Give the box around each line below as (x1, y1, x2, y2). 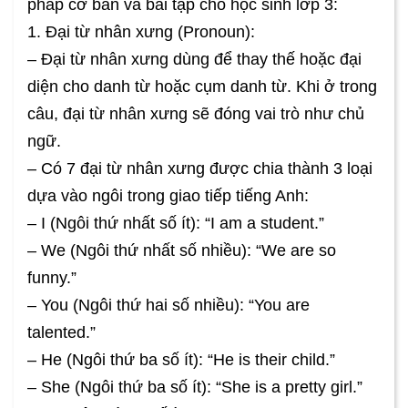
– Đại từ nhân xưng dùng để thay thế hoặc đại (27, 49, 362, 68)
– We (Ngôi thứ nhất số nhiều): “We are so (27, 240, 336, 260)
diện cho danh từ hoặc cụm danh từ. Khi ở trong (27, 76, 377, 96)
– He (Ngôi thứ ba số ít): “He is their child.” (27, 350, 335, 369)
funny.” (27, 268, 76, 287)
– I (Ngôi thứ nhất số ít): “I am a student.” (27, 213, 324, 232)
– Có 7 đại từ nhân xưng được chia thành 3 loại (27, 158, 372, 178)
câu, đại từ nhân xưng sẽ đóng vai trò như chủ (27, 104, 364, 123)
